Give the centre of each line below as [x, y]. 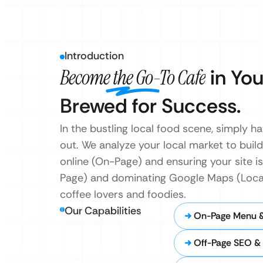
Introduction [94, 56]
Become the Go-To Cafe [133, 78]
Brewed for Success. [150, 106]
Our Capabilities [103, 211]
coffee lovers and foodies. [123, 194]
